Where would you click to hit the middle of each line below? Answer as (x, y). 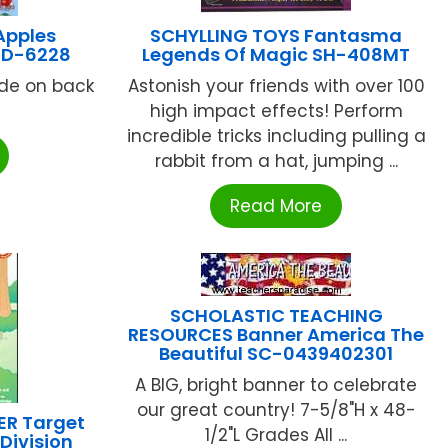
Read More (276, 206)
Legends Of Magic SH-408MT (276, 55)
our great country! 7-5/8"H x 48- (276, 410)
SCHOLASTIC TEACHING (276, 316)
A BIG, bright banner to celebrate (276, 385)
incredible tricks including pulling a (276, 136)
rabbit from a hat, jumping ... (276, 161)
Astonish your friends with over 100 (276, 86)
